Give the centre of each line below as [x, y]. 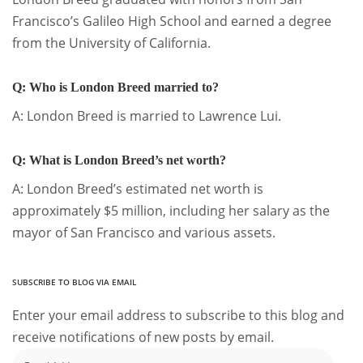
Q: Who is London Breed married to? [115, 87]
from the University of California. [111, 43]
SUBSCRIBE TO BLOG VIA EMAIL [74, 282]
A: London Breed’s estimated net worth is [138, 189]
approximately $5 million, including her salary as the [171, 211]
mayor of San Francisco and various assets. [144, 233]
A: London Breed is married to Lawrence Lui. [147, 116]
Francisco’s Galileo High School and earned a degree [172, 21]
